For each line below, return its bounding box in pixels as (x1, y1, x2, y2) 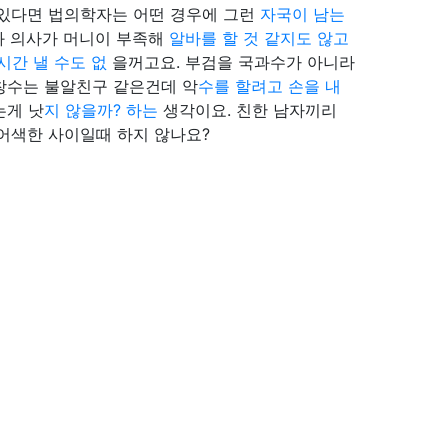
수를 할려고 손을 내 (198, 76, 341, 96)
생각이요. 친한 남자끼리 (163, 100, 337, 120)
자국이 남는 (255, 4, 345, 24)
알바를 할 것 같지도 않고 (169, 28, 349, 48)
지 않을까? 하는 (44, 100, 163, 120)
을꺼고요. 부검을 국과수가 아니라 (112, 52, 355, 72)
